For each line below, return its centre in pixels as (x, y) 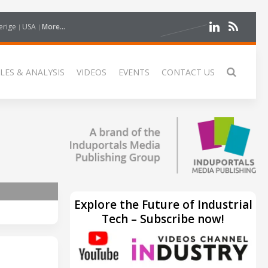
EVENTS (134, 72)
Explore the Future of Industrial (163, 204)
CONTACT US (188, 72)
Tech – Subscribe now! (163, 219)
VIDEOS (92, 72)
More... (54, 27)
